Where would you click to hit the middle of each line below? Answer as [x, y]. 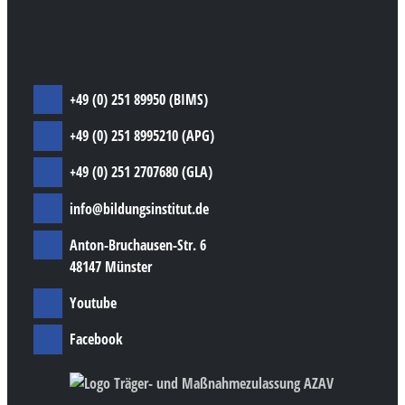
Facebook [97, 339]
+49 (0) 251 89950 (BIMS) [139, 99]
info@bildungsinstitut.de [140, 208]
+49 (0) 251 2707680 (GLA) [141, 172]
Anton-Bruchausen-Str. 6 [138, 245]
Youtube [94, 303]
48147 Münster [111, 266]
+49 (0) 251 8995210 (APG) [142, 136]
